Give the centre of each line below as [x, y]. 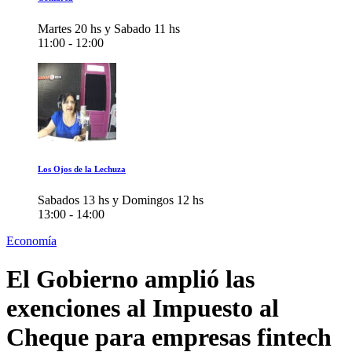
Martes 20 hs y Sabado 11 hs [109, 28]
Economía [31, 240]
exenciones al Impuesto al [143, 308]
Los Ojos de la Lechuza [82, 169]
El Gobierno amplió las [130, 279]
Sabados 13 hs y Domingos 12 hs [121, 200]
